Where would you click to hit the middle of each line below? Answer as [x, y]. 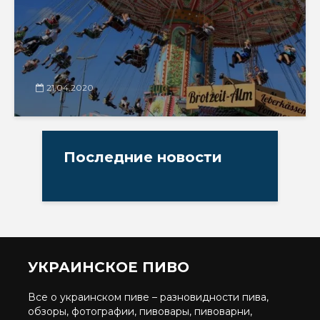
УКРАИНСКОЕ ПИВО [109, 267]
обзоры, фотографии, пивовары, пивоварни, [140, 311]
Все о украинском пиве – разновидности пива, [148, 297]
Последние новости [143, 157]
